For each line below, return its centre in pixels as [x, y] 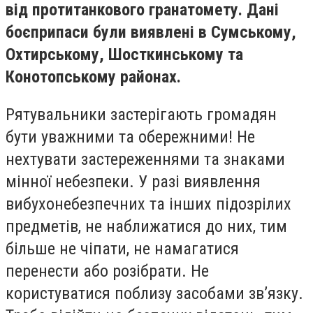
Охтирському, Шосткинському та [124, 54]
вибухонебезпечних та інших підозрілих [148, 204]
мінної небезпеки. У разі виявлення [133, 181]
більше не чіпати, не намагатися [122, 248]
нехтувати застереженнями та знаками [145, 159]
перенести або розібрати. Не [107, 271]
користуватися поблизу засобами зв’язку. [154, 293]
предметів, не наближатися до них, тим [146, 226]
